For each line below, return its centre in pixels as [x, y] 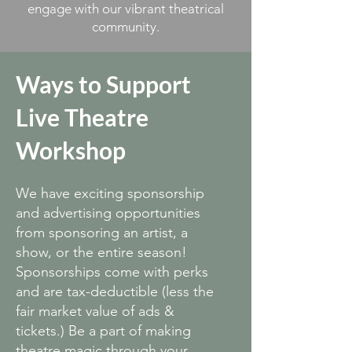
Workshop [71, 150]
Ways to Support [103, 84]
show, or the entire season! [101, 252]
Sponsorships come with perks [112, 272]
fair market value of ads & [95, 311]
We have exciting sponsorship [110, 193]
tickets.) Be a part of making [103, 331]
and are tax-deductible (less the [115, 291]
